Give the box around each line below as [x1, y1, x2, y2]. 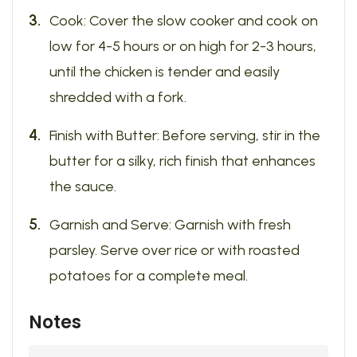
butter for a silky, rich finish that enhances [49, 152, 316, 170]
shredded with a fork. [49, 88, 186, 106]
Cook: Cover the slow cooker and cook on [49, 12, 318, 29]
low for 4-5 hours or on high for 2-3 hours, [49, 37, 316, 55]
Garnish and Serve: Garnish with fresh [49, 216, 291, 233]
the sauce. [49, 178, 116, 195]
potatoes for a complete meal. [49, 267, 248, 284]
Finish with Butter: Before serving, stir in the [49, 127, 320, 144]
